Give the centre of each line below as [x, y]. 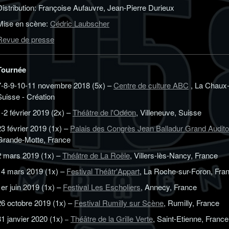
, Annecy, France [169, 187]
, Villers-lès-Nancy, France [174, 155]
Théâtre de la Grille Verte [112, 219]
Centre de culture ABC [151, 85]
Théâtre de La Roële [96, 155]
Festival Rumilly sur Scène [119, 203]
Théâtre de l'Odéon [104, 112]
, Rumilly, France [191, 203]
